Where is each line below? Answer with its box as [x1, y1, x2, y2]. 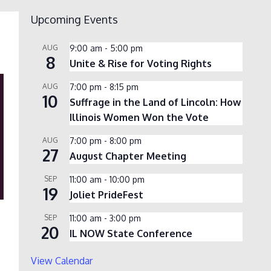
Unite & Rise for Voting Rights [70, 57, 212, 70]
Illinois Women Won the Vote [70, 111, 209, 123]
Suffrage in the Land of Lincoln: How [70, 96, 241, 108]
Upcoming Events [31, 12, 118, 26]
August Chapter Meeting [70, 149, 186, 162]
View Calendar [31, 254, 93, 267]
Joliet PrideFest [70, 188, 143, 201]
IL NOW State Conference [70, 227, 192, 240]
